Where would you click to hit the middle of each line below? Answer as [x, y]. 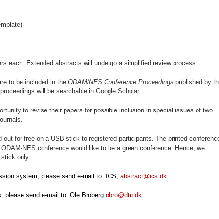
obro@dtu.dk [124, 195]
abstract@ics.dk [143, 176]
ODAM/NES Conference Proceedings [121, 82]
